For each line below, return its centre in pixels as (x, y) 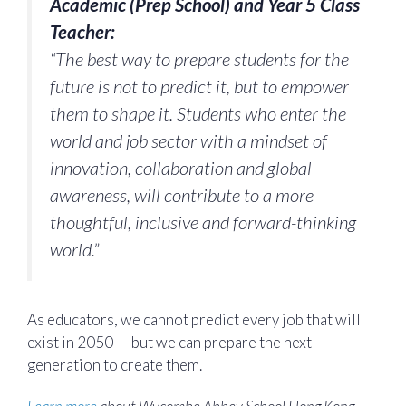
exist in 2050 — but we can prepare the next (169, 343)
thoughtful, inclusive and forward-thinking (203, 222)
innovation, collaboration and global (181, 167)
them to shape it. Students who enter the (198, 113)
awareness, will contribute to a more (182, 194)
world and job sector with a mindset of (188, 140)
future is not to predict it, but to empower (199, 86)
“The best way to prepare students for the (199, 58)
